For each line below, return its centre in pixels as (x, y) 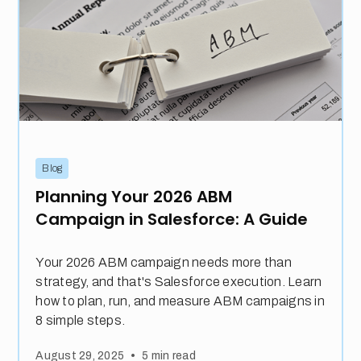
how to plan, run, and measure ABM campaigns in (180, 301)
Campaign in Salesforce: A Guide (172, 219)
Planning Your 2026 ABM (134, 196)
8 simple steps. (81, 320)
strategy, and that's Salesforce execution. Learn (179, 281)
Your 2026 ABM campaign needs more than (164, 262)
